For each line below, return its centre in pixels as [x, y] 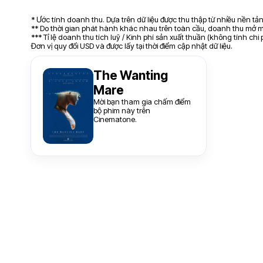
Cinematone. [115, 119]
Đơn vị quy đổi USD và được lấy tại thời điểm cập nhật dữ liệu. [132, 46]
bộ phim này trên [122, 110]
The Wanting [131, 75]
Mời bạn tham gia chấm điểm [142, 102]
